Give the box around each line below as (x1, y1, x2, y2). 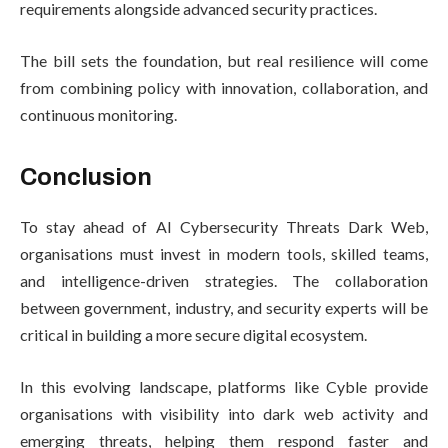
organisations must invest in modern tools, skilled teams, (20, 244, 428, 264)
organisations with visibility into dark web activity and (20, 403, 428, 423)
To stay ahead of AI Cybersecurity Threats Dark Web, (20, 217, 428, 237)
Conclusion (20, 164, 152, 191)
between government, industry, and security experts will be (20, 298, 428, 318)
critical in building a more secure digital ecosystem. (20, 325, 367, 345)
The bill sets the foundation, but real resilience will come (20, 50, 428, 70)
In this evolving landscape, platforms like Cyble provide (20, 376, 428, 396)
